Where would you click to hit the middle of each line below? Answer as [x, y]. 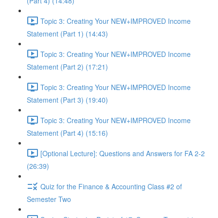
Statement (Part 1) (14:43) [67, 34]
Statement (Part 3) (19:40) [67, 100]
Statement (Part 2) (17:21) [67, 67]
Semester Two [49, 199]
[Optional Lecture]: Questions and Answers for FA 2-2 [123, 153]
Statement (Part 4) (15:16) [67, 133]
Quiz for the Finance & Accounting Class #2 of [111, 186]
